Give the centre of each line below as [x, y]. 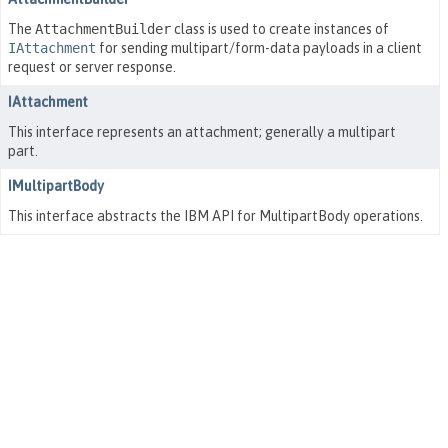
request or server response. [92, 67]
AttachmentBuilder [103, 29]
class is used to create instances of [280, 29]
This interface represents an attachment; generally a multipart [202, 132]
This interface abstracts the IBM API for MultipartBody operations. [215, 216]
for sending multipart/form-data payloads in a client [259, 48]
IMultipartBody [56, 186]
